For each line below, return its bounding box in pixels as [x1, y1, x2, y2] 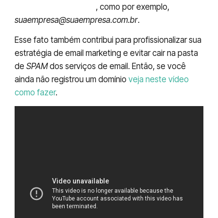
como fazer [15, 87, 55, 97]
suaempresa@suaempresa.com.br [15, 15, 138, 25]
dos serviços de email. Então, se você [48, 61, 186, 71]
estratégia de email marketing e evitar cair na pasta [15, 48, 198, 58]
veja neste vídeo [128, 74, 189, 84]
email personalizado [15, 1, 96, 12]
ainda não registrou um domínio [15, 74, 128, 84]
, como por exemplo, [96, 1, 169, 12]
